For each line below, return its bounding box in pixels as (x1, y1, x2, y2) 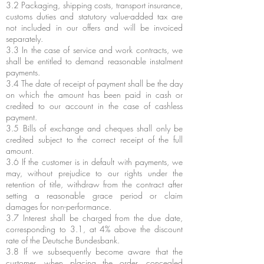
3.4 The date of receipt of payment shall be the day (6, 78, 183, 89)
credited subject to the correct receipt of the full (6, 134, 183, 145)
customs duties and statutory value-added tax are (6, 11, 183, 22)
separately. (6, 33, 43, 44)
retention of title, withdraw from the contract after (6, 179, 183, 190)
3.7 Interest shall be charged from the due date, (6, 212, 183, 223)
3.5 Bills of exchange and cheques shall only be (6, 123, 183, 134)
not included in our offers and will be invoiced (6, 22, 183, 33)
